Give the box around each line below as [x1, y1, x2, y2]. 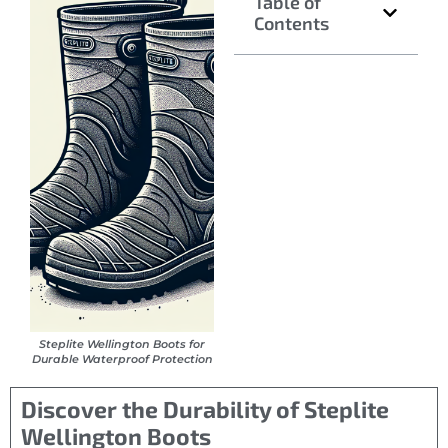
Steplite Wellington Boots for [39, 337, 205, 352]
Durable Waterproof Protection [31, 352, 213, 367]
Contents [254, 12, 329, 35]
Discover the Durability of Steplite [21, 395, 389, 424]
